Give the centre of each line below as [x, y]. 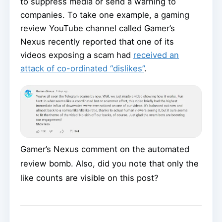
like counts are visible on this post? [89, 178]
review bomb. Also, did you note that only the [110, 164]
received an [156, 55]
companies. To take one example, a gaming [105, 15]
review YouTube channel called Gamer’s [98, 28]
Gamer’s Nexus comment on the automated [105, 149]
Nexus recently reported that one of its [97, 42]
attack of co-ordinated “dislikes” [82, 69]
